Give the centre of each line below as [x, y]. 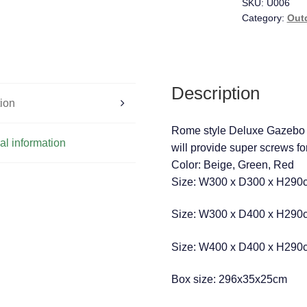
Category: [264, 17]
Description [215, 93]
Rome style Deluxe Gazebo [238, 130]
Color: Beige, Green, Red [232, 164]
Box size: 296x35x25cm [229, 280]
